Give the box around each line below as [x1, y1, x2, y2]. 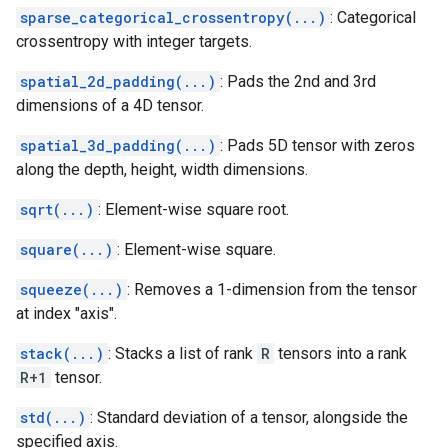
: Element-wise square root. [98, 200, 289, 219]
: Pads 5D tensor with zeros [220, 136, 415, 155]
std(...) [20, 408, 86, 427]
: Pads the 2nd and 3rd [220, 72, 376, 91]
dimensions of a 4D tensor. [16, 96, 204, 115]
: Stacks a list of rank [108, 344, 257, 363]
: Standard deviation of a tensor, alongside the [90, 408, 408, 427]
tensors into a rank [274, 344, 407, 363]
